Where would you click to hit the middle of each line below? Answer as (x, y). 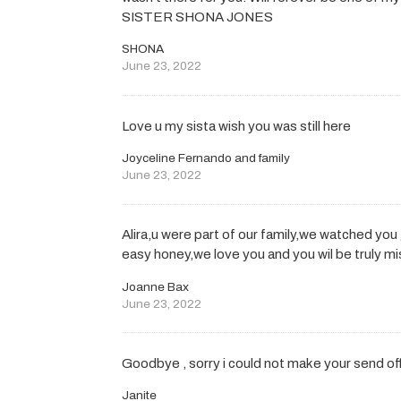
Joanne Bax (156, 286)
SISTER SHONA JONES (198, 17)
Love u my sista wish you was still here (237, 126)
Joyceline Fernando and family (206, 158)
